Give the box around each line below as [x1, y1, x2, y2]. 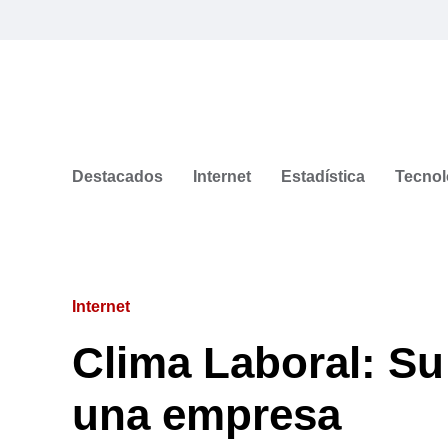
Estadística [281, 167, 365, 185]
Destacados [72, 167, 163, 185]
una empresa [72, 389, 341, 439]
